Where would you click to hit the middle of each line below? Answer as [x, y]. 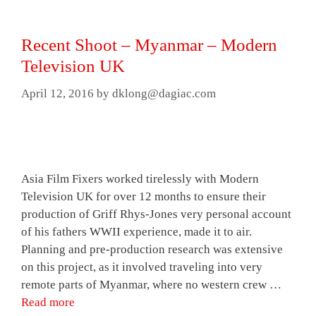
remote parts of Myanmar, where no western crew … [151, 284]
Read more [48, 302]
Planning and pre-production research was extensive [152, 249]
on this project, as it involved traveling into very [142, 267]
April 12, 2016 [57, 93]
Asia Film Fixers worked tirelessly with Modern [140, 178]
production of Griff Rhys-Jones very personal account [156, 214]
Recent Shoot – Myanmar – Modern [149, 45]
